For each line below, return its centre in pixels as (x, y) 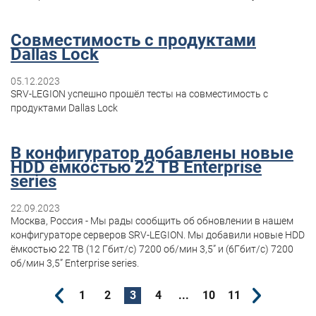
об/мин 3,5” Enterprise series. (75, 263)
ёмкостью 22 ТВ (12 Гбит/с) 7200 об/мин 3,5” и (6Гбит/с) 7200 (152, 249)
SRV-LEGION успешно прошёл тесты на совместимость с (139, 93)
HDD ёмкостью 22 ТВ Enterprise (136, 167)
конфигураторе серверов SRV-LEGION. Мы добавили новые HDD (158, 235)
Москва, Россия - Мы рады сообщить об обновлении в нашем (152, 220)
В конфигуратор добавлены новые (152, 153)
